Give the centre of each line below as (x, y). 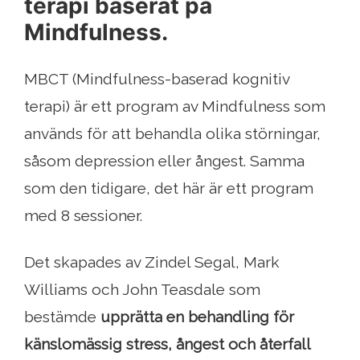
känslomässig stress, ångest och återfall (167, 344)
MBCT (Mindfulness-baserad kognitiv (157, 79)
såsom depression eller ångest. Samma (164, 161)
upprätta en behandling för (197, 317)
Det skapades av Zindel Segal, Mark (152, 262)
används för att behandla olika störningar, (172, 134)
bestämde (62, 317)
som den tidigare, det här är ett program (169, 188)
